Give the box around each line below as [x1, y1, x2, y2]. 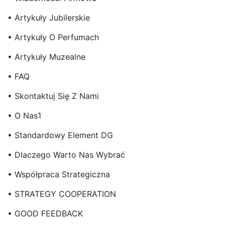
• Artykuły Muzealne [8, 51, 85, 62]
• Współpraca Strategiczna [8, 169, 110, 179]
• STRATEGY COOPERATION [8, 188, 116, 199]
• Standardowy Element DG [8, 130, 113, 140]
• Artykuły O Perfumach [8, 32, 99, 42]
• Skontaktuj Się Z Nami [8, 90, 99, 101]
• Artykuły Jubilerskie [8, 12, 90, 23]
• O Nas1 [8, 110, 41, 121]
